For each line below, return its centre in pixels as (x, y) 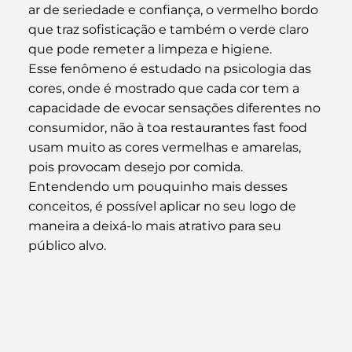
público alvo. (67, 245)
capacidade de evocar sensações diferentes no (176, 108)
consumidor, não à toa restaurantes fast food (169, 127)
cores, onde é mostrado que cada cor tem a (165, 88)
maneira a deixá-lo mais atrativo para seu (156, 225)
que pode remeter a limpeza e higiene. (150, 49)
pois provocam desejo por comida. (135, 167)
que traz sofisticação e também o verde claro (170, 29)
